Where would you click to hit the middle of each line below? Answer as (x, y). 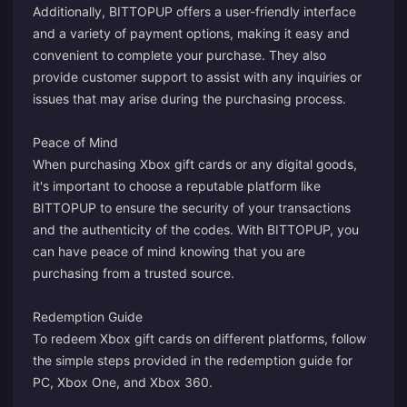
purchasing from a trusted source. (134, 273)
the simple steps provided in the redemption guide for (193, 360)
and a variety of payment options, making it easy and (191, 33)
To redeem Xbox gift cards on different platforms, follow (199, 338)
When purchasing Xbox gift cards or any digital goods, (195, 164)
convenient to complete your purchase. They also (179, 55)
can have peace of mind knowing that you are (169, 251)
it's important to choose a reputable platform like (177, 186)
